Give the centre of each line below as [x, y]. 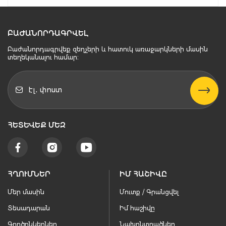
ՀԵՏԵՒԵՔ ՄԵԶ [34, 125]
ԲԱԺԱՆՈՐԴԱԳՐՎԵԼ [48, 34]
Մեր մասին [26, 192]
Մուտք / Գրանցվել [149, 192]
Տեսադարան [29, 208]
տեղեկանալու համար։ [43, 58]
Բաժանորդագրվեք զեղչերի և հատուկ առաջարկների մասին [108, 49]
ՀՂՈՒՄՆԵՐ [29, 174]
